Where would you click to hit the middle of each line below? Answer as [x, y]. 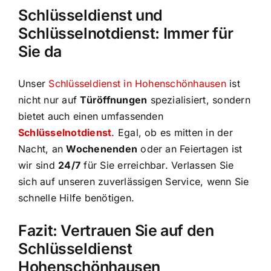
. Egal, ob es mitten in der [172, 132]
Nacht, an [42, 149]
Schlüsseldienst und [90, 15]
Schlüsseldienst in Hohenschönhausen [137, 83]
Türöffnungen [114, 100]
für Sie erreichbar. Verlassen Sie [157, 165]
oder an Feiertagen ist [190, 149]
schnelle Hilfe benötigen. [77, 198]
